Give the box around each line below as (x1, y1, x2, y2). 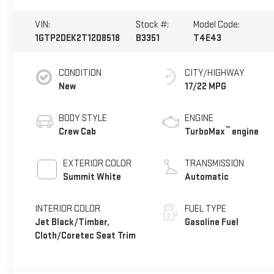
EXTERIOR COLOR (62, 158, 131, 170)
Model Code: (193, 18, 240, 31)
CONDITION (58, 67, 102, 80)
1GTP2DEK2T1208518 (34, 32, 120, 44)
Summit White (62, 171, 121, 183)
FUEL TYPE (185, 203, 227, 215)
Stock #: (135, 18, 169, 31)
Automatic (185, 171, 229, 183)
